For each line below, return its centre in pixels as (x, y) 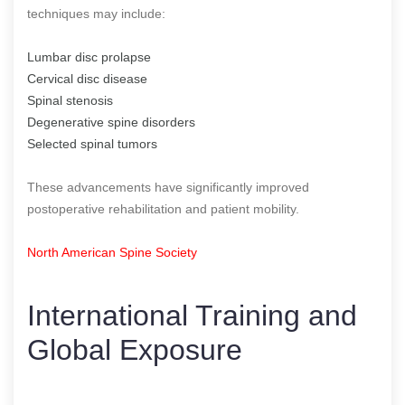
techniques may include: (96, 13)
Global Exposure (135, 349)
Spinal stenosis (70, 100)
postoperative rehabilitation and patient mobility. (163, 208)
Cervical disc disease (87, 78)
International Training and (192, 315)
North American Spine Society (112, 252)
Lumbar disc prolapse (89, 57)
